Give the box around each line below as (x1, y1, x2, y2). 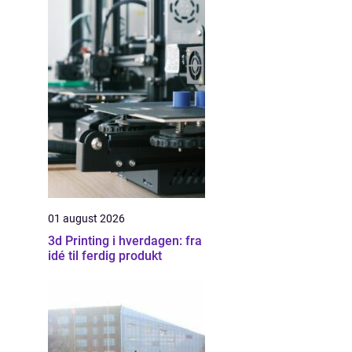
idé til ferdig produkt (48, 248, 162, 263)
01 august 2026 (48, 212, 125, 225)
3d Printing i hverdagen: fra (48, 233, 202, 248)
